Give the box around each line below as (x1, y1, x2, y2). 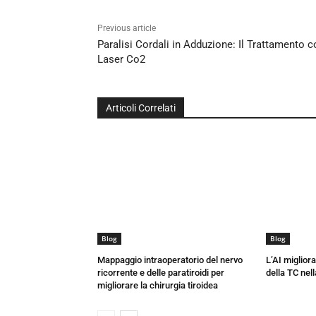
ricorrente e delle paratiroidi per (97, 267, 224, 279)
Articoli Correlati (106, 102, 176, 114)
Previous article (97, 23, 156, 34)
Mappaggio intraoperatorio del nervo (97, 255, 243, 266)
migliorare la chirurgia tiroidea (97, 280, 220, 291)
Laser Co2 (97, 53, 145, 66)
